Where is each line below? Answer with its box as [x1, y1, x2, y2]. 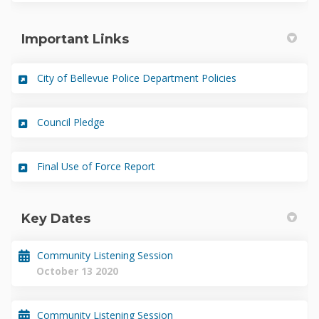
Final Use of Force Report [37, 159, 155, 173]
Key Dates [21, 211, 90, 226]
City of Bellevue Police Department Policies [37, 71, 236, 85]
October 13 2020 [36, 264, 118, 278]
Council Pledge [37, 115, 105, 129]
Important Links [21, 31, 129, 47]
